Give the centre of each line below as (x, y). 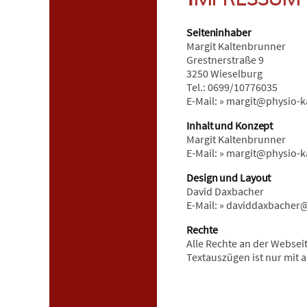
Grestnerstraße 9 (225, 59)
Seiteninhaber (219, 32)
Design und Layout (229, 177)
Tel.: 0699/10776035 (232, 87)
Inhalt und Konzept (230, 125)
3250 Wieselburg (224, 73)
